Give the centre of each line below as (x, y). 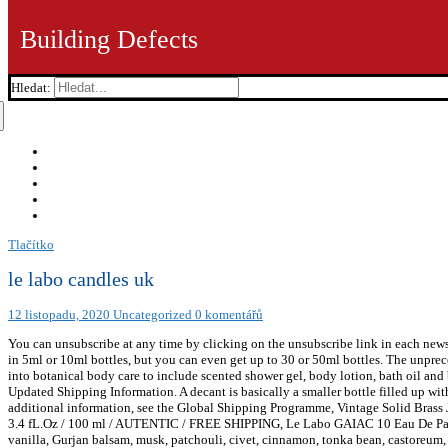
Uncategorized (151, 315)
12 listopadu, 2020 (59, 315)
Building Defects (109, 40)
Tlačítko (31, 244)
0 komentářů (227, 315)
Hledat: (31, 87)
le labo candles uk (81, 279)
